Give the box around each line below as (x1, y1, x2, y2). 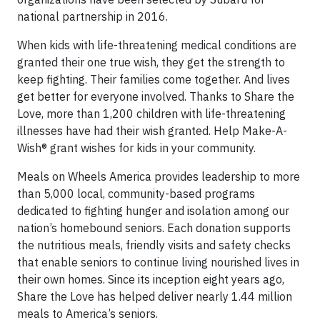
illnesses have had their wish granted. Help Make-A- (17, 123, 287, 138)
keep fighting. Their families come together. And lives (17, 71, 290, 86)
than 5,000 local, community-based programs (17, 186, 255, 201)
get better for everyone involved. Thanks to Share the (17, 89, 294, 104)
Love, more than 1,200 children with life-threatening (17, 106, 286, 121)
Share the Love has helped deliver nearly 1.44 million (17, 289, 292, 304)
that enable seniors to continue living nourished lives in (17, 254, 299, 269)
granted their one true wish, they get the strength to (17, 54, 285, 69)
